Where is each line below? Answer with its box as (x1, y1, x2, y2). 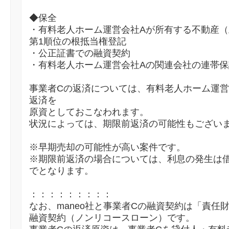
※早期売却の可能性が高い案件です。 (29, 142, 186, 153)
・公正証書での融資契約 (29, 48, 130, 59)
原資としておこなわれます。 (29, 107, 149, 118)
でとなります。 (29, 166, 94, 176)
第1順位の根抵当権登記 (29, 36, 126, 47)
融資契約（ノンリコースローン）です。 (29, 213, 195, 223)
